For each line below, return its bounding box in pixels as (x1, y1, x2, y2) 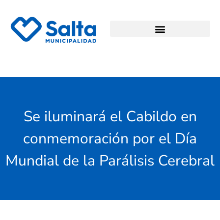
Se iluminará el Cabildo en (23, 106, 197, 127)
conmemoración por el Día (23, 128, 197, 149)
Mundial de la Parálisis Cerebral (5, 150, 215, 171)
